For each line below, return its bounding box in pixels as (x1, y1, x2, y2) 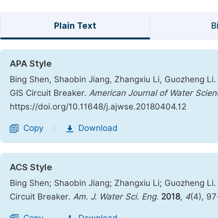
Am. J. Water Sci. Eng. (73, 192, 159, 201)
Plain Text (54, 21, 96, 31)
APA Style (10, 58, 52, 69)
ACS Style (10, 162, 52, 172)
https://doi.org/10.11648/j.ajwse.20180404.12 (10, 102, 186, 111)
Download (78, 123, 118, 133)
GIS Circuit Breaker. (10, 88, 89, 98)
